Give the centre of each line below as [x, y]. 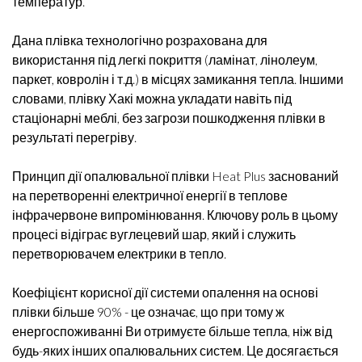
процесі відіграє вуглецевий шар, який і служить [154, 234]
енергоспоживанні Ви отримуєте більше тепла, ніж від [172, 331]
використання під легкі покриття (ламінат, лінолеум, [165, 59]
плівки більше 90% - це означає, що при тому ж [148, 311]
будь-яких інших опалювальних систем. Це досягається [175, 350]
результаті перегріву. [74, 137]
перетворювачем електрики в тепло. [119, 253]
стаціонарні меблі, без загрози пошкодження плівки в [169, 118]
